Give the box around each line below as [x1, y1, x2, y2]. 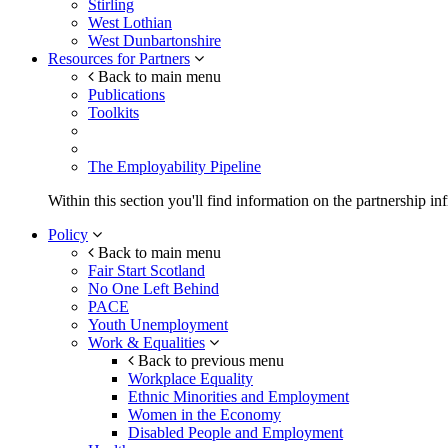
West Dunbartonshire [88, 32, 221, 50]
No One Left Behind [88, 280, 219, 298]
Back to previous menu [134, 352, 284, 370]
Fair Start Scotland [88, 262, 205, 280]
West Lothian [88, 14, 172, 32]
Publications [88, 86, 165, 104]
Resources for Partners [48, 50, 190, 68]
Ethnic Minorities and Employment [128, 388, 349, 406]
